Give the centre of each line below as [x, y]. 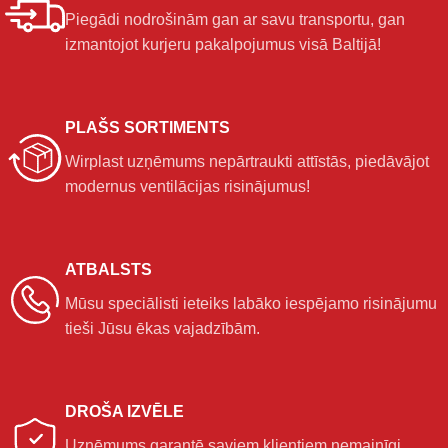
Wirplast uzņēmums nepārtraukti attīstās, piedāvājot [247, 162]
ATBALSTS [108, 270]
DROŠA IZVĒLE [124, 412]
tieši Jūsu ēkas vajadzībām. [162, 329]
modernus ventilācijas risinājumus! [187, 187]
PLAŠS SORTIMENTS [147, 128]
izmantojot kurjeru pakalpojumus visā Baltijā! [223, 45]
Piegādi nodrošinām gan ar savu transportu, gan [235, 20]
